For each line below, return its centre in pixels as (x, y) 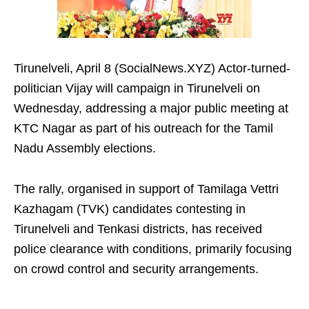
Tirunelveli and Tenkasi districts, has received (138, 229)
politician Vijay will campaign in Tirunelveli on (137, 89)
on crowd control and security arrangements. (136, 269)
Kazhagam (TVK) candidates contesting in (130, 209)
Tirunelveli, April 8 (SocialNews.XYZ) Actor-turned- (152, 69)
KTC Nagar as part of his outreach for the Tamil (143, 129)
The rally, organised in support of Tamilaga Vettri (146, 189)
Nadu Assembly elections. (85, 149)
